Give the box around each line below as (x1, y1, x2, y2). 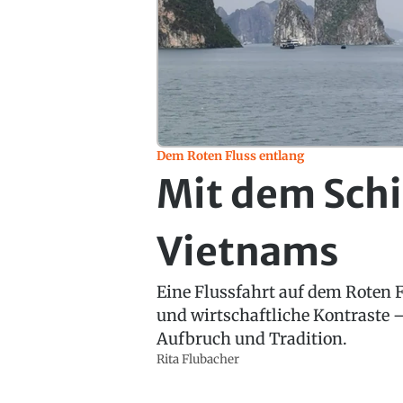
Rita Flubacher (157, 351, 240, 367)
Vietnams (157, 227, 340, 276)
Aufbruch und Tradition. (157, 327, 348, 349)
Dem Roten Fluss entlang (157, 148, 305, 164)
